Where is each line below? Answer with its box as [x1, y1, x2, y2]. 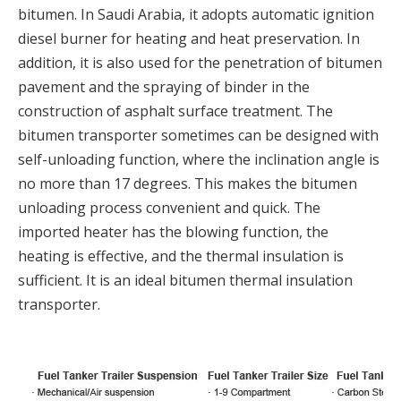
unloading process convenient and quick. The [18, 197, 320, 218]
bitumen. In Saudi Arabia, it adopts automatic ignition [18, 4, 374, 24]
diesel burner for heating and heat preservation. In [18, 28, 360, 48]
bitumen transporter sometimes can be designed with [18, 124, 379, 145]
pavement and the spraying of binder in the [18, 76, 310, 97]
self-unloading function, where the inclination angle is [18, 149, 380, 169]
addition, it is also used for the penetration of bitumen [18, 52, 382, 73]
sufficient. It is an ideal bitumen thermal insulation [18, 269, 353, 290]
